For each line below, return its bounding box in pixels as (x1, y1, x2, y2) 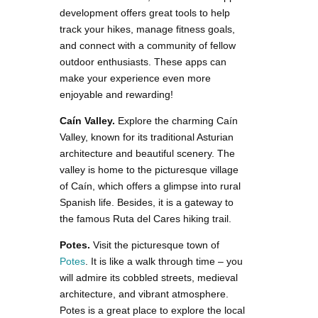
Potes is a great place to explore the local (60, 304, 245, 316)
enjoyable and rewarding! (60, 88, 173, 100)
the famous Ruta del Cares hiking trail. (60, 212, 234, 224)
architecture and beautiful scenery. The (60, 147, 235, 159)
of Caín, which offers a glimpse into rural (60, 180, 241, 192)
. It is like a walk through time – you (85, 255, 243, 267)
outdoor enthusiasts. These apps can (60, 55, 226, 67)
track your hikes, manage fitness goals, (60, 23, 235, 35)
